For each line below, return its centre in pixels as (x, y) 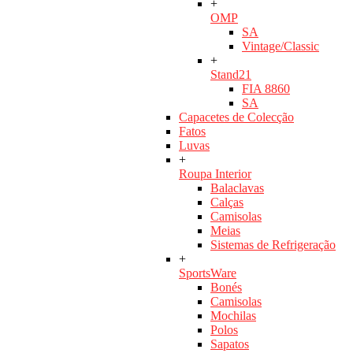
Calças (227, 203)
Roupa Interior (215, 174)
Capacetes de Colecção (236, 117)
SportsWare (208, 273)
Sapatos (230, 344)
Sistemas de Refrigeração (273, 245)
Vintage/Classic (281, 46)
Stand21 (231, 75)
